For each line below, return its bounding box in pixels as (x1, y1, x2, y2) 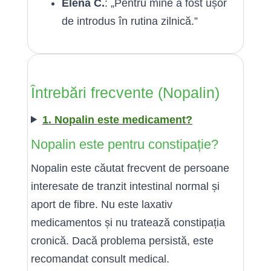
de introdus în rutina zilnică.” (62, 15, 198, 27)
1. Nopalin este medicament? (42, 113, 193, 126)
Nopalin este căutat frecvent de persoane (31, 162, 229, 174)
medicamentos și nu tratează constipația (31, 216, 225, 229)
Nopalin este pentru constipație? (31, 136, 218, 152)
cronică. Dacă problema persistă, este (31, 234, 214, 247)
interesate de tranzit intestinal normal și (31, 180, 220, 192)
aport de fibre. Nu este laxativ (31, 198, 172, 211)
